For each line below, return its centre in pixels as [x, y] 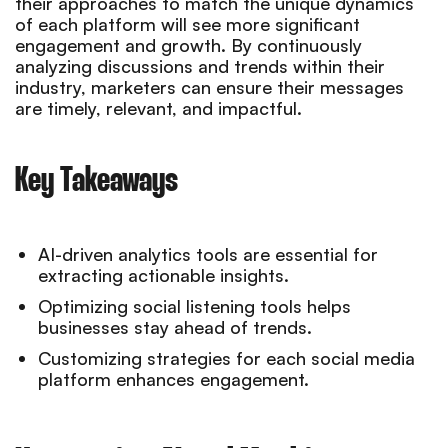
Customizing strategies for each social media [226, 357]
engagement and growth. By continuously [188, 44]
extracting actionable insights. [163, 274]
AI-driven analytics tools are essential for [208, 253]
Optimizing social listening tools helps [194, 305]
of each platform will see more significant [187, 23]
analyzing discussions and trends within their [200, 65]
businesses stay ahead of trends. [175, 326]
